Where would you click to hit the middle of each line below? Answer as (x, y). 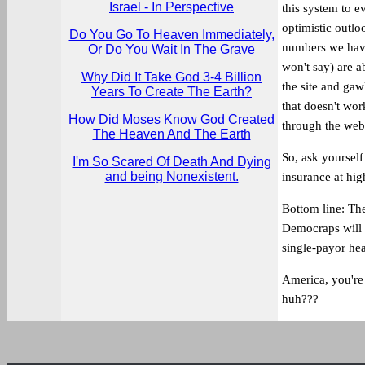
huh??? (300, 299)
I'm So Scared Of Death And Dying (172, 162)
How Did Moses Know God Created (172, 119)
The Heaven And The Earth (172, 134)
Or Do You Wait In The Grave (172, 49)
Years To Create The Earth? (172, 92)
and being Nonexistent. (172, 176)
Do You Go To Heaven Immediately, (172, 35)
